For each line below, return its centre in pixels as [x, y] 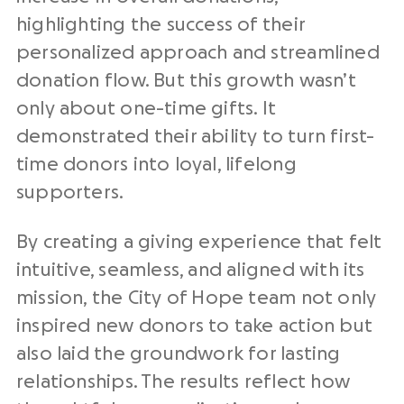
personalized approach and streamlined [198, 53]
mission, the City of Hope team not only [197, 298]
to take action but [288, 326]
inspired [56, 326]
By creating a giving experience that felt [199, 242]
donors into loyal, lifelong [177, 165]
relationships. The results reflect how [183, 382]
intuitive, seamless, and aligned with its [191, 270]
